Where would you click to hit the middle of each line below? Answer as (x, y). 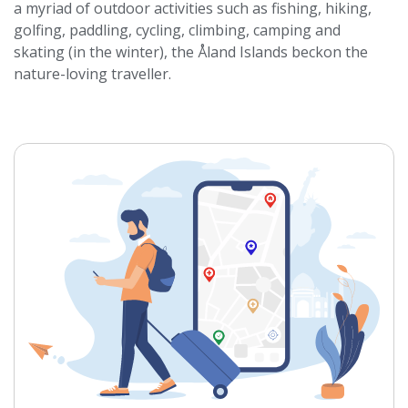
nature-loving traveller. (92, 74)
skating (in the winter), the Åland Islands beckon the (191, 52)
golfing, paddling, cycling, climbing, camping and (177, 30)
